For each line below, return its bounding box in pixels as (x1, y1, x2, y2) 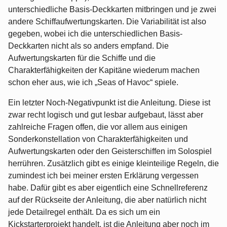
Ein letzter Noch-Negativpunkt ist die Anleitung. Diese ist (8, 98, 210, 107)
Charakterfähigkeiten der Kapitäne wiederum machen (8, 66, 200, 75)
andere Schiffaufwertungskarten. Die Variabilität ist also (8, 17, 206, 26)
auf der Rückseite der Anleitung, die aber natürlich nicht (8, 196, 206, 205)
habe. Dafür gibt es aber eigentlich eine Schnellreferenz (8, 183, 208, 193)
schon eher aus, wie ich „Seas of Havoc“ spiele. (8, 78, 178, 87)
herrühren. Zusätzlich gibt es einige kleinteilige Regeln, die (8, 159, 219, 168)
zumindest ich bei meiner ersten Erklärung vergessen (8, 171, 199, 180)
